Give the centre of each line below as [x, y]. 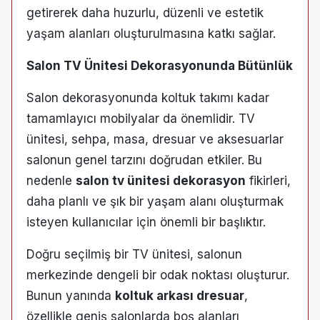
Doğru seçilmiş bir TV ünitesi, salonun [134, 254]
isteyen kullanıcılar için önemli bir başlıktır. [146, 222]
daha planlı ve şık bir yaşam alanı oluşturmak [155, 201]
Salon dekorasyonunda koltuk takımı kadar [148, 97]
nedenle [51, 180]
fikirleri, [268, 180]
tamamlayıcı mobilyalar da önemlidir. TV [141, 118]
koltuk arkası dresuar [180, 295]
